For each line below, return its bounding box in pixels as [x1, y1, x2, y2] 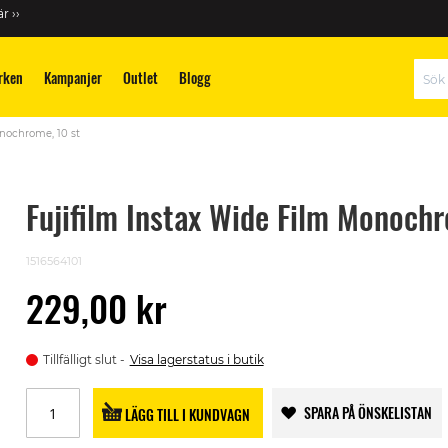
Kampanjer [44, 67, 102, 88]
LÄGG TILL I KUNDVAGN [125, 403, 251, 425]
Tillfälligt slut [42, 352, 117, 367]
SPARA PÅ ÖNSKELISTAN [303, 402, 432, 423]
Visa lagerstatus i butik [129, 352, 264, 367]
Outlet [123, 67, 158, 88]
